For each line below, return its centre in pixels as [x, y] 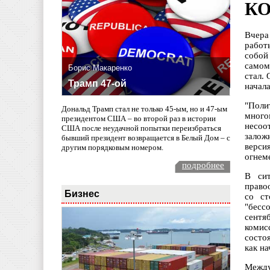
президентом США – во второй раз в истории [139, 118]
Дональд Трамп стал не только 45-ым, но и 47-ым [144, 108]
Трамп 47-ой [97, 84]
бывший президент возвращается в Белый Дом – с [146, 137]
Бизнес [82, 193]
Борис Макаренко [100, 68]
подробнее [203, 165]
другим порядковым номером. [112, 147]
